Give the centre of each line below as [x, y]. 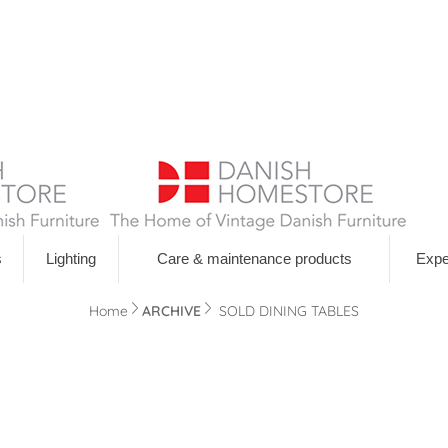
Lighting [71, 258]
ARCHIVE [171, 311]
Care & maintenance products [254, 258]
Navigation [224, 292]
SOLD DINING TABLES [285, 311]
